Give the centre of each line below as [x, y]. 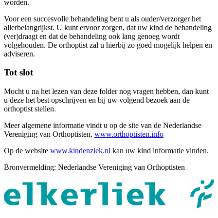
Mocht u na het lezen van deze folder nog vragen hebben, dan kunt [106, 91]
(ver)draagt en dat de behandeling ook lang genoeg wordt [92, 36]
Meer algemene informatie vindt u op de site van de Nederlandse [103, 125]
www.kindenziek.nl [80, 150]
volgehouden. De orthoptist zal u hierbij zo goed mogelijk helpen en [108, 45]
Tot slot [18, 73]
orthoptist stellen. [30, 109]
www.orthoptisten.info [129, 134]
